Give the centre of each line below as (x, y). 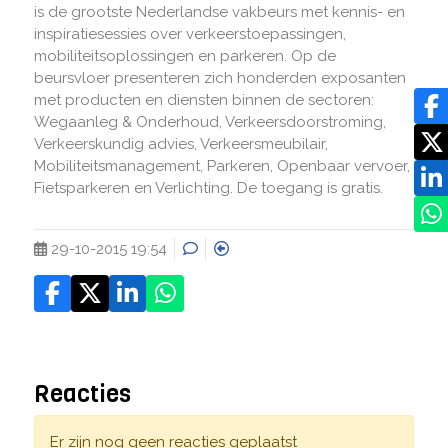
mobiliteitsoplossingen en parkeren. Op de (184, 56)
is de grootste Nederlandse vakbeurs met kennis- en (219, 12)
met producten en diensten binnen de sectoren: (203, 100)
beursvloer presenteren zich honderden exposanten (219, 78)
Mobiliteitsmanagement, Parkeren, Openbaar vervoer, (221, 166)
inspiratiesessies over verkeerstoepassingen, (189, 34)
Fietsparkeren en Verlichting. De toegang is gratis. (208, 188)
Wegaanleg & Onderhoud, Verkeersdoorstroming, (209, 122)
